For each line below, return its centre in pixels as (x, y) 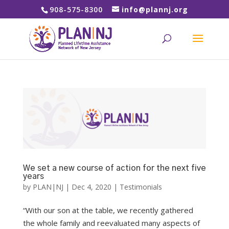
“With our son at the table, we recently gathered (108, 210)
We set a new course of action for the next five (114, 168)
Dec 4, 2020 (91, 187)
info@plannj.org (155, 9)
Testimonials (141, 187)
